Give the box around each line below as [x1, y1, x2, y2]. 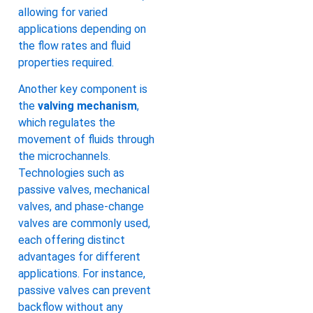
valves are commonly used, [18, 217, 150, 231]
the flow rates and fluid [18, 39, 131, 53]
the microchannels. [18, 150, 110, 163]
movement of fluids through [18, 133, 154, 147]
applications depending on [18, 22, 146, 36]
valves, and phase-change [18, 200, 144, 214]
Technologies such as [18, 166, 124, 180]
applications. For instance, [18, 267, 145, 281]
